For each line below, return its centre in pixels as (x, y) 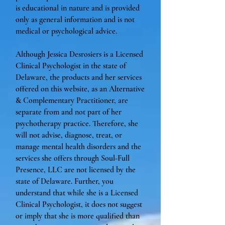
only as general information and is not (75, 20)
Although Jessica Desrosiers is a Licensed (79, 54)
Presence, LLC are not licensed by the (76, 170)
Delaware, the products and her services (79, 77)
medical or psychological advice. (66, 31)
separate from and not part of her (69, 112)
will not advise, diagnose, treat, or (69, 135)
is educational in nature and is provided (78, 8)
